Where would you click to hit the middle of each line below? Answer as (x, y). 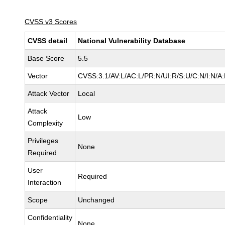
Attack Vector (49, 93)
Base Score (46, 58)
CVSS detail (48, 41)
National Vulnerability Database (132, 41)
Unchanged (96, 200)
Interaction (45, 182)
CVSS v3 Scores (51, 22)
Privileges (43, 141)
